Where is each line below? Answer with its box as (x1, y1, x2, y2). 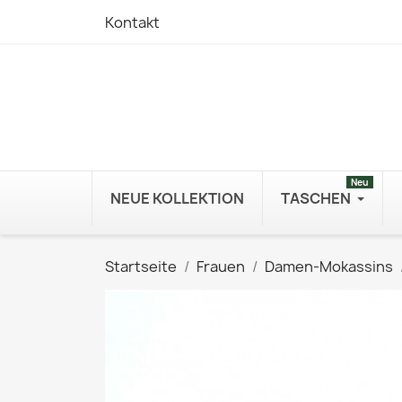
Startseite (105, 257, 177, 276)
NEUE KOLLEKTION (110, 188, 244, 208)
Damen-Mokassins (265, 257, 393, 276)
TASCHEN (281, 188, 351, 208)
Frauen (197, 257, 245, 276)
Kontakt (105, 13, 160, 32)
